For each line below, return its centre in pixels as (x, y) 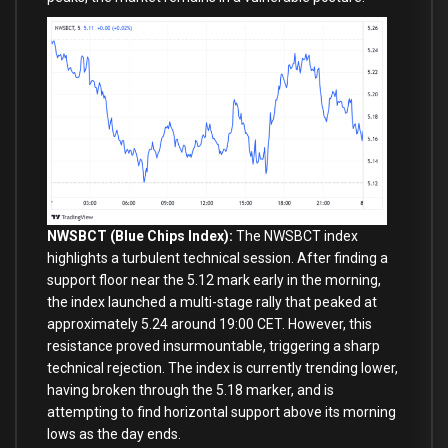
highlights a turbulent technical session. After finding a (217, 257)
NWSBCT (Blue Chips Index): (140, 235)
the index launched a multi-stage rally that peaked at (212, 301)
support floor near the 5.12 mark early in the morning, (214, 279)
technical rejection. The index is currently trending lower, (222, 367)
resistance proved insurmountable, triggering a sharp (213, 345)
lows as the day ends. (114, 433)
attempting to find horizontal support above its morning (221, 411)
